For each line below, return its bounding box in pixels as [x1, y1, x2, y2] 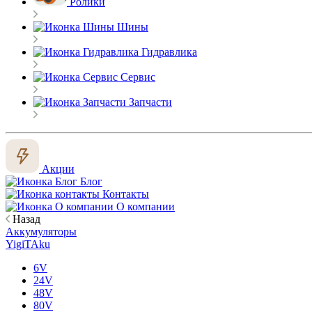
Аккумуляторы [6, 226, 77, 237]
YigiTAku [6, 238, 50, 250]
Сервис [118, 71, 155, 83]
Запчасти [126, 96, 172, 108]
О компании [114, 201, 175, 212]
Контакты [100, 188, 149, 200]
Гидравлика [139, 46, 197, 58]
